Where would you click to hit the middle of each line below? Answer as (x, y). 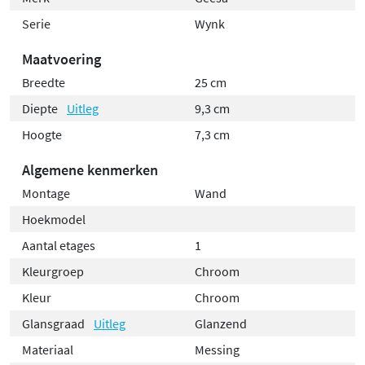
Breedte (44, 82)
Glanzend (221, 323)
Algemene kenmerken (90, 169)
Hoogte (42, 134)
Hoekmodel (54, 219)
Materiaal (48, 349)
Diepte (41, 108)
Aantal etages (59, 245)
